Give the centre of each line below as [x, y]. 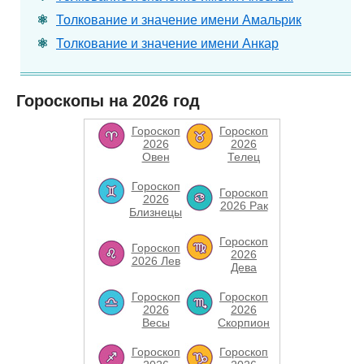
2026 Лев [156, 261]
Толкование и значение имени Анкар [167, 43]
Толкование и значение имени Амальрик [179, 20]
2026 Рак [244, 206]
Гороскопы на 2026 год [108, 101]
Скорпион [244, 323]
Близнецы [156, 212]
